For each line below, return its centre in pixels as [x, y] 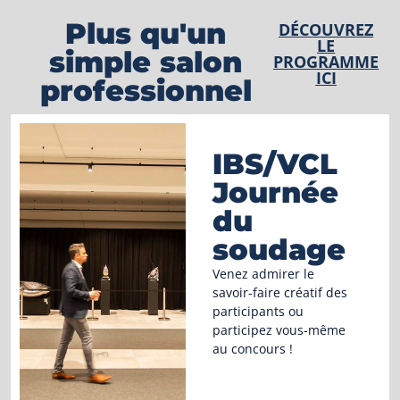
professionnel [146, 91]
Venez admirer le [263, 274]
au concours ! [252, 349]
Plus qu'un [146, 34]
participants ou [258, 312]
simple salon [146, 62]
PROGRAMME [326, 62]
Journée [275, 193]
